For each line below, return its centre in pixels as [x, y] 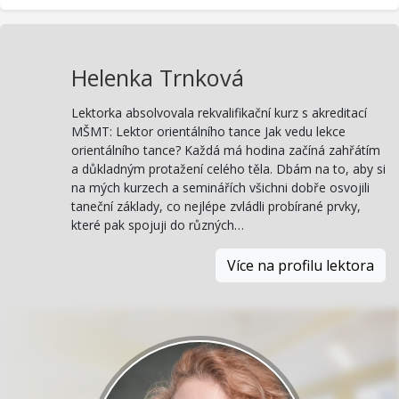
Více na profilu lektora [301, 266]
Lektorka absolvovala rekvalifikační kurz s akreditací [219, 113]
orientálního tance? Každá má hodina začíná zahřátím [226, 151]
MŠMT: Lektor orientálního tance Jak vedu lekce [208, 132]
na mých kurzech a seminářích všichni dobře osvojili [220, 188]
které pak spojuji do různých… [158, 225]
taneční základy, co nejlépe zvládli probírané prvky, [216, 207]
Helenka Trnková [158, 77]
